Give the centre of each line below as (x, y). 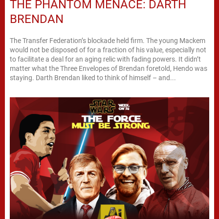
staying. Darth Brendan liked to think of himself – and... (93, 77)
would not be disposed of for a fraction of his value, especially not (108, 50)
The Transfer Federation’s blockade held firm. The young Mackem (108, 40)
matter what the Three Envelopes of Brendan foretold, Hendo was (109, 68)
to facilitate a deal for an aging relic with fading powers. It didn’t (105, 59)
